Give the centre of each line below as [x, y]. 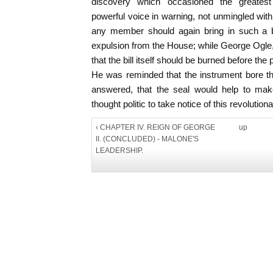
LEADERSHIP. [119, 151]
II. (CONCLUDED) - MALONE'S [147, 139]
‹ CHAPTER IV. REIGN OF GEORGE [155, 128]
